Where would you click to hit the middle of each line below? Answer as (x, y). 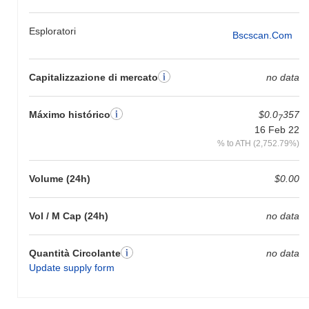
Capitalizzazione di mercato (93, 77)
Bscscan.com (262, 36)
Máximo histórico (70, 114)
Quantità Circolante (75, 253)
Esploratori (52, 31)
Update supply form (72, 268)
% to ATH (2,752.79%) (258, 143)
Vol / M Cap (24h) (69, 216)
